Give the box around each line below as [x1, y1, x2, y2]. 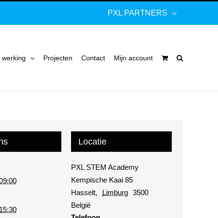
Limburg [102, 188, 128, 197]
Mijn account [114, 54, 153, 62]
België [71, 201, 91, 210]
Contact [81, 54, 105, 62]
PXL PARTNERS [108, 9, 167, 17]
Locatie [78, 137, 107, 147]
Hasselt [71, 188, 95, 197]
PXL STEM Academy [71, 163, 139, 172]
